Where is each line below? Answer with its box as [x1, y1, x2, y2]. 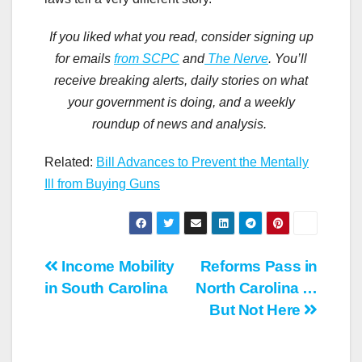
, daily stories [184, 73, 263, 87]
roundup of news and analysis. [92, 116, 270, 131]
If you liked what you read [48, 29, 195, 44]
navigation [44, 288, 175, 321]
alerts [153, 73, 184, 87]
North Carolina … [196, 279, 318, 297]
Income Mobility [57, 257, 175, 275]
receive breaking [54, 73, 153, 87]
